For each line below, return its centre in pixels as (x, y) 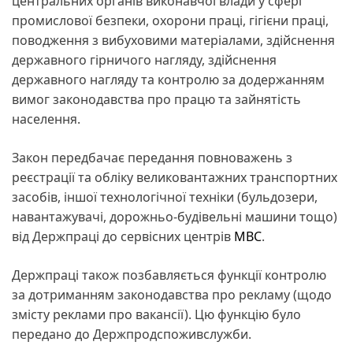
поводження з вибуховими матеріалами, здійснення (173, 40)
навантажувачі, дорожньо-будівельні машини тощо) (175, 216)
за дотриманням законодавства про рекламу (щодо (172, 294)
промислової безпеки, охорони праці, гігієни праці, (170, 20)
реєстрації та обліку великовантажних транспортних (175, 177)
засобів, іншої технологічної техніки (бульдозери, (165, 197)
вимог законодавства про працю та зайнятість (156, 99)
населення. (46, 119)
